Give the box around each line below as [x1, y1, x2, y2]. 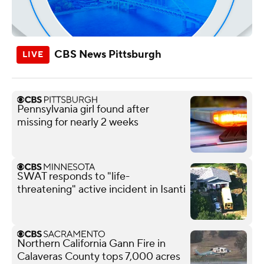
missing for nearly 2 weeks [17, 115, 138, 129]
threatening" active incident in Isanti [17, 182, 186, 196]
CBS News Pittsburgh [54, 47, 161, 61]
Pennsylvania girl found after [17, 102, 149, 116]
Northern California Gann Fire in [17, 236, 166, 250]
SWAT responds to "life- [17, 169, 130, 183]
